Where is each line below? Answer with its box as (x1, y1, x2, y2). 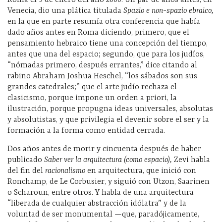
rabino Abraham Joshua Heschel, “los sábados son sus (7, 71, 197, 81)
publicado (7, 155, 44, 165)
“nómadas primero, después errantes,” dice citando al (7, 60, 197, 70)
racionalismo (45, 166, 87, 175)
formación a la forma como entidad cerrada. (7, 126, 165, 135)
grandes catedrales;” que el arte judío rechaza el (7, 82, 177, 92)
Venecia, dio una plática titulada (7, 6, 123, 15)
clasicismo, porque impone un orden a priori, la (7, 93, 177, 103)
